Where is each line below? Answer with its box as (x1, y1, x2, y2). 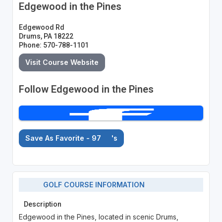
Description (23, 200, 61, 208)
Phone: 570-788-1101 (18, 41, 89, 49)
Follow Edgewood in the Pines (18, 83, 154, 95)
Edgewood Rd (18, 23, 64, 31)
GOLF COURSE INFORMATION (37, 180, 145, 189)
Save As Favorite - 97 (25, 133, 103, 142)
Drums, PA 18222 (18, 32, 73, 40)
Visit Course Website (25, 57, 99, 66)
